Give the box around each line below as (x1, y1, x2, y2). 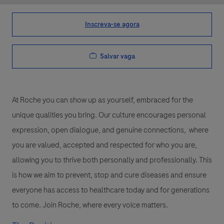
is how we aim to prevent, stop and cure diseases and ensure (12, 169, 206, 181)
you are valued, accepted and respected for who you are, (12, 139, 197, 151)
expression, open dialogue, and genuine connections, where (12, 124, 208, 136)
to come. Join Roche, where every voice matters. (12, 199, 168, 211)
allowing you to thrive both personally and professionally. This (12, 154, 212, 166)
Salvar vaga (99, 51, 135, 61)
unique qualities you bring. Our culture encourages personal (12, 109, 206, 121)
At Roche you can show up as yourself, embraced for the (12, 94, 193, 106)
